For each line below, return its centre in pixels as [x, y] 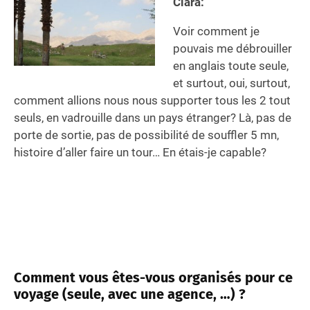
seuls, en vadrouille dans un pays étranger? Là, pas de [153, 117]
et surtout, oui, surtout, [231, 83]
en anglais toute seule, [230, 65]
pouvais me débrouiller [232, 48]
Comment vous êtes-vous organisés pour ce [153, 277]
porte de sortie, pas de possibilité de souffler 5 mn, [146, 135]
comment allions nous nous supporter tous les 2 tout [152, 100]
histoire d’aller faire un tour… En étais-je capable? [140, 152]
